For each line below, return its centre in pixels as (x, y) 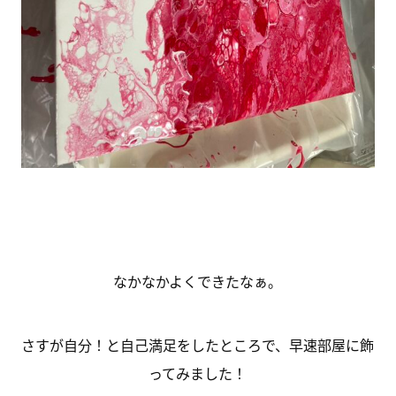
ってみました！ (198, 373)
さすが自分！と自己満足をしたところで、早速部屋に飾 (198, 344)
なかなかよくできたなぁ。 (198, 281)
